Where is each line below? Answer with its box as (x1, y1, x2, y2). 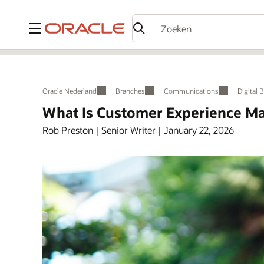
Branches (115, 86, 145, 95)
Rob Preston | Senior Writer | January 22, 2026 (42, 124, 234, 136)
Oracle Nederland (42, 86, 97, 95)
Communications (164, 86, 219, 95)
